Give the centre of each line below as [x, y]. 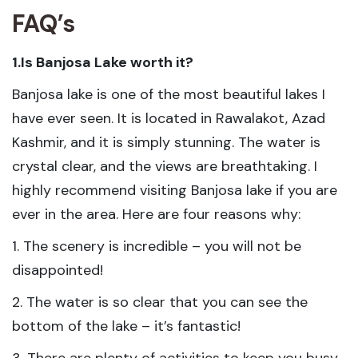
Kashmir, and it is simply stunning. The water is [166, 143]
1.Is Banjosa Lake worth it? [103, 63]
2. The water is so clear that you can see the [160, 302]
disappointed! [58, 270]
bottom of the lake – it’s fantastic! [126, 326]
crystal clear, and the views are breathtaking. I [165, 167]
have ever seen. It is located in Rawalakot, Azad [169, 119]
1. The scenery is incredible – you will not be [157, 247]
